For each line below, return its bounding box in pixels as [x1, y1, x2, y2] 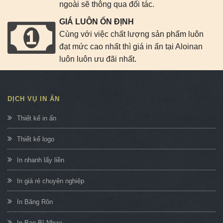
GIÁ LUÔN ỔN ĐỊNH [59, 17, 134, 26]
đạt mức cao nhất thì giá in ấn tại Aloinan [59, 42, 203, 51]
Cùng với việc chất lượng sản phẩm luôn [59, 29, 204, 38]
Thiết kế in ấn [17, 114, 56, 122]
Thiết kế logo [17, 135, 54, 143]
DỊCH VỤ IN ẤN [7, 95, 60, 103]
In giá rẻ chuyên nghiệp [17, 177, 84, 185]
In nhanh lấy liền [17, 156, 64, 164]
